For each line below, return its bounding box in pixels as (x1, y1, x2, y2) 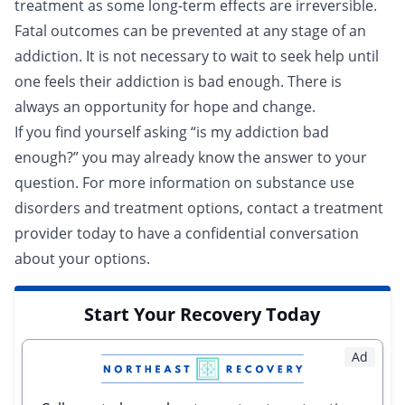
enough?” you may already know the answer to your (14, 147, 367, 167)
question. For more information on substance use (14, 173, 354, 193)
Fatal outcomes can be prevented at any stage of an (14, 21, 366, 41)
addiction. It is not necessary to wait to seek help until (14, 46, 379, 66)
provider (14, 223, 73, 243)
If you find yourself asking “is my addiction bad (14, 122, 329, 142)
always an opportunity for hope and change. (14, 97, 319, 117)
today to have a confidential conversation (73, 223, 359, 243)
